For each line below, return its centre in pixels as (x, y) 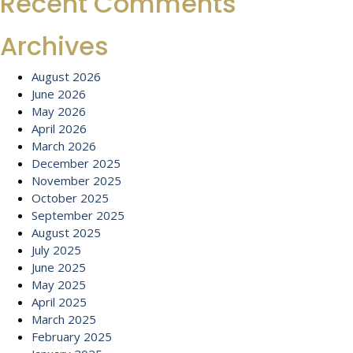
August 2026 (66, 76)
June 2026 (59, 94)
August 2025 (66, 232)
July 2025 (56, 250)
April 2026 (59, 128)
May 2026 (59, 111)
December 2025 (76, 163)
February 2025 (72, 336)
